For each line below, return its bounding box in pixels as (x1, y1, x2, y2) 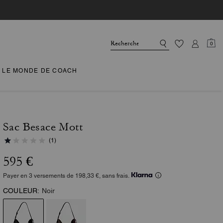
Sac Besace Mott (3, 120, 83, 133)
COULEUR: (3, 187, 40, 195)
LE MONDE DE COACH (2, 67, 78, 74)
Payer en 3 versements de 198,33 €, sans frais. (3, 172, 129, 179)
